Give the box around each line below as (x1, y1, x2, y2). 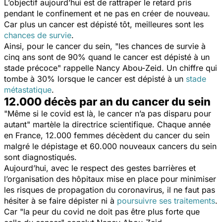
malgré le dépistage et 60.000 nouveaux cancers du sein (4, 141, 217, 151)
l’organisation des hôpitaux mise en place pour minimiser (4, 173, 216, 184)
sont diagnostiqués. (4, 152, 77, 162)
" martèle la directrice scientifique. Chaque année (27, 119, 211, 129)
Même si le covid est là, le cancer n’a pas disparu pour (7, 108, 211, 118)
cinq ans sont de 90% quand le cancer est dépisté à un (4, 52, 210, 62)
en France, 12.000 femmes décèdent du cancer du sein (4, 130, 210, 140)
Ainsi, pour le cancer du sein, (4, 41, 115, 51)
